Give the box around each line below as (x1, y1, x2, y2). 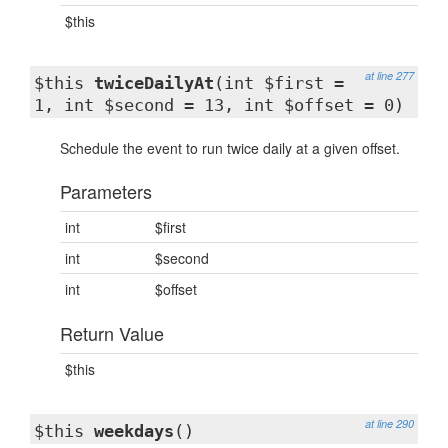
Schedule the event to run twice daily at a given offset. (60, 138, 400, 158)
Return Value (60, 320, 164, 346)
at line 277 (365, 68, 414, 83)
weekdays (94, 421, 174, 441)
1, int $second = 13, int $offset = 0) (34, 95, 404, 115)
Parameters (60, 178, 152, 204)
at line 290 (365, 416, 414, 431)
